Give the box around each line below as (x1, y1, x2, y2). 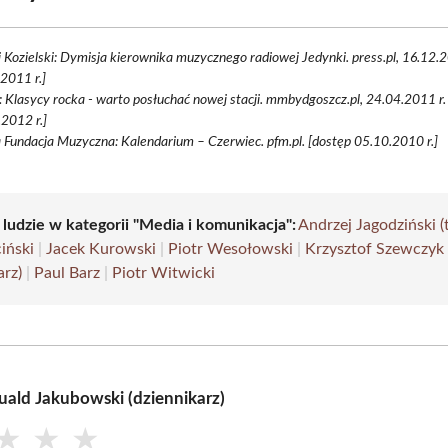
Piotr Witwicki (112, 264, 216, 281)
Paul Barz (34, 264, 101, 281)
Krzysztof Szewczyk (305, 240, 445, 257)
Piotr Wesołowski (168, 240, 294, 257)
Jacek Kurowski (46, 240, 157, 257)
